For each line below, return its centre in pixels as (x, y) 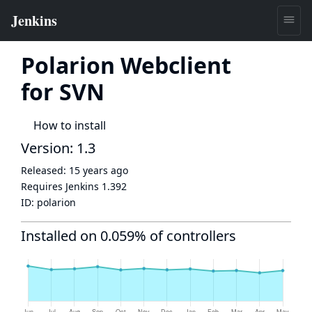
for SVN (63, 92)
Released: (45, 170)
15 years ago (99, 170)
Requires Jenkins (61, 186)
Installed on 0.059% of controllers (128, 236)
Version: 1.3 (58, 148)
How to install (70, 125)
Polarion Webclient (126, 65)
